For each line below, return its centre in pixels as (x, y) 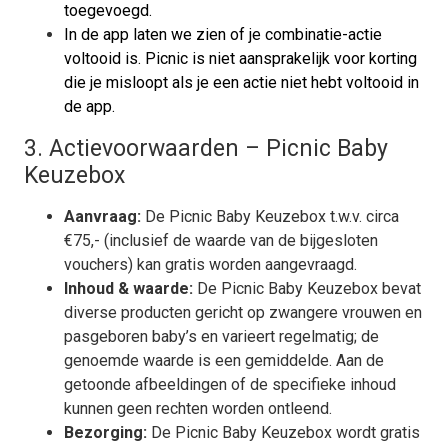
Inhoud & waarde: (128, 288)
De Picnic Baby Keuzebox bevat (307, 288)
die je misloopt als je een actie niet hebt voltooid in (241, 82)
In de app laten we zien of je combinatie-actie (223, 34)
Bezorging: (105, 432)
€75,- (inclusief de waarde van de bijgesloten (221, 240)
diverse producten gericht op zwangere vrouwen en (243, 312)
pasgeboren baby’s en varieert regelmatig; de (221, 336)
